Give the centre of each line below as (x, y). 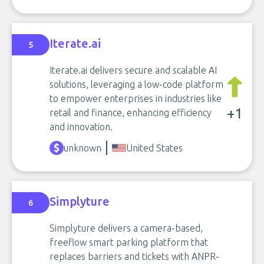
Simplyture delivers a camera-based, (126, 228)
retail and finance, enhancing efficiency (131, 113)
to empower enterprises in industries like (136, 98)
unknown (82, 148)
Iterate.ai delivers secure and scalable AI (133, 70)
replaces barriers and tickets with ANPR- (134, 256)
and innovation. (81, 127)
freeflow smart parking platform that (129, 242)
